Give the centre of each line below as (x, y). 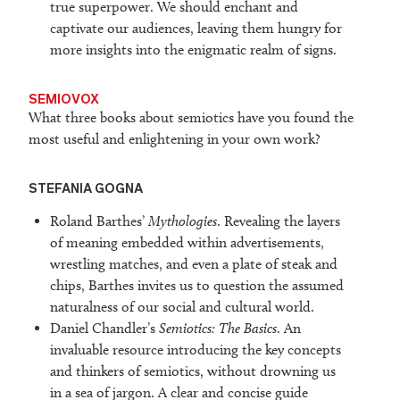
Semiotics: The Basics (218, 329)
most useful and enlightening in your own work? (175, 139)
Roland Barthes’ (99, 221)
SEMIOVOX (64, 99)
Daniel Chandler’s (104, 329)
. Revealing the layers (279, 221)
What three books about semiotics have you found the (191, 118)
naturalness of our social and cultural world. (182, 307)
